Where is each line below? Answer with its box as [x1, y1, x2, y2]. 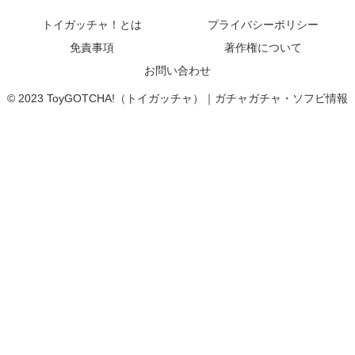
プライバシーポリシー [208, 17, 319, 31]
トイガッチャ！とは [42, 17, 142, 31]
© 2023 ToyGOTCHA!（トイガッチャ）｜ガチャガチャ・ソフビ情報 [7, 91, 348, 105]
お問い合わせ [144, 63, 211, 77]
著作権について [224, 40, 302, 54]
